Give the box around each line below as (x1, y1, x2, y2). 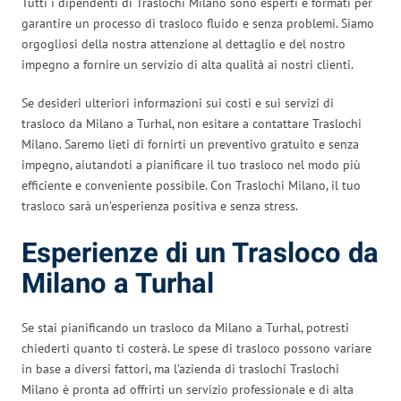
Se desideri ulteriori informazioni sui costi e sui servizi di (21, 94, 334, 111)
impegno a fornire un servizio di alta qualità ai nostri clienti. (21, 55, 354, 73)
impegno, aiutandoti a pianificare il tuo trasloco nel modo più (21, 156, 361, 173)
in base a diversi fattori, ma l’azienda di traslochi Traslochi (21, 360, 339, 377)
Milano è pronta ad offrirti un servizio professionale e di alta (21, 380, 354, 397)
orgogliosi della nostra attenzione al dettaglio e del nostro (21, 35, 346, 52)
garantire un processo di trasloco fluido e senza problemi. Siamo (21, 14, 374, 31)
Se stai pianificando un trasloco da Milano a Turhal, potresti (21, 319, 349, 336)
